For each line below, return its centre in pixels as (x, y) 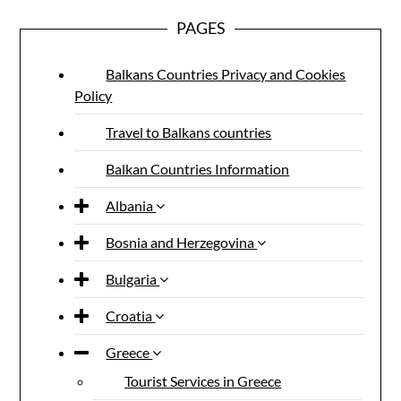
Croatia (131, 316)
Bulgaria (133, 279)
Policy (94, 95)
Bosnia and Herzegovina (182, 242)
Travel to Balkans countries (189, 132)
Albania (131, 205)
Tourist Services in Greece (203, 381)
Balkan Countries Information (198, 169)
